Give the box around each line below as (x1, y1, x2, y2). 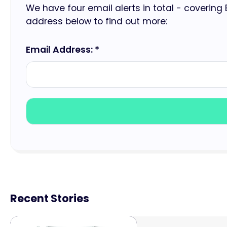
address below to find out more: (26, 15, 167, 27)
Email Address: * (26, 43, 99, 56)
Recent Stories (10, 191, 89, 206)
